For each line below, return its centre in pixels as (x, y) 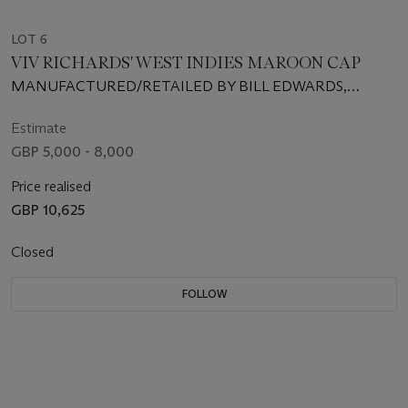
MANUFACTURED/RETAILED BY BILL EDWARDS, (179, 86)
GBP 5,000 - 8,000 (72, 151)
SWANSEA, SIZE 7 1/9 (81, 106)
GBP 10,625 (48, 209)
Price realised (51, 186)
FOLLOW (204, 293)
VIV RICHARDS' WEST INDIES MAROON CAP (186, 62)
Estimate (39, 127)
